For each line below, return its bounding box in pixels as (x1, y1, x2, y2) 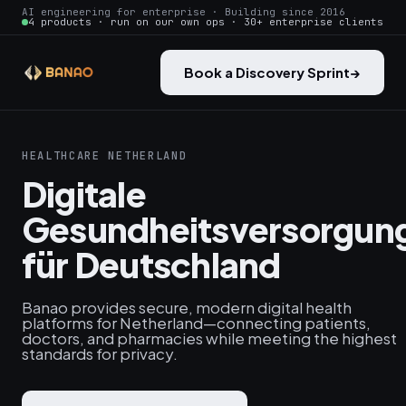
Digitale (22, 172, 146, 215)
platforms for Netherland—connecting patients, (22, 313, 371, 333)
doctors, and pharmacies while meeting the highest (22, 328, 397, 348)
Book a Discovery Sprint (184, 63, 350, 81)
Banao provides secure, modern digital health (22, 297, 352, 317)
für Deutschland (22, 243, 281, 285)
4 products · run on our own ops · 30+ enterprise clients (28, 15, 383, 28)
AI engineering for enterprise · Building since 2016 (22, 5, 345, 18)
